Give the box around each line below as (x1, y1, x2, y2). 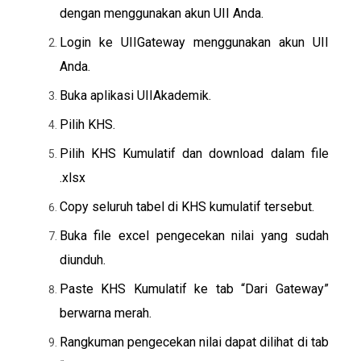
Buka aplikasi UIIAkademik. (59, 88, 211, 104)
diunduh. (59, 252, 106, 268)
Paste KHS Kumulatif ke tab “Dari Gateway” (59, 281, 329, 297)
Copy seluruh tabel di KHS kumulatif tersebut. (59, 199, 314, 215)
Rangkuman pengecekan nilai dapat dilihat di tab (59, 334, 329, 351)
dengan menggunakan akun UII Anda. (59, 6, 263, 22)
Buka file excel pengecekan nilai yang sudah (59, 228, 329, 244)
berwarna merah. (59, 305, 151, 322)
